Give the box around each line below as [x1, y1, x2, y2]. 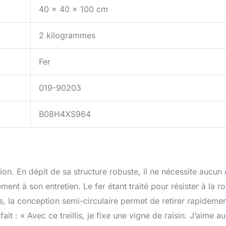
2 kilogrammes [39, 30, 95, 41]
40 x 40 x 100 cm [39, 4, 108, 15]
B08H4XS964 [39, 109, 91, 120]
